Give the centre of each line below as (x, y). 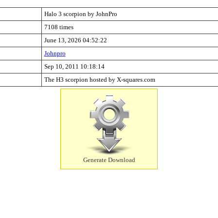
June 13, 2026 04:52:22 (75, 40)
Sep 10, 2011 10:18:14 (74, 66)
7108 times (59, 27)
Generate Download (109, 160)
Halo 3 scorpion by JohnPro (81, 14)
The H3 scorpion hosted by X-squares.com (100, 80)
